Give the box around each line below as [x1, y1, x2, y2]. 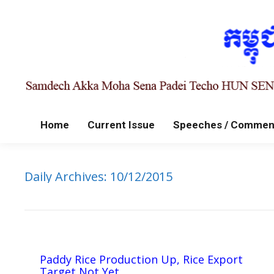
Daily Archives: [24, 168, 110, 185]
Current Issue [87, 119, 155, 131]
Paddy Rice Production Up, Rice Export [40, 252, 243, 267]
